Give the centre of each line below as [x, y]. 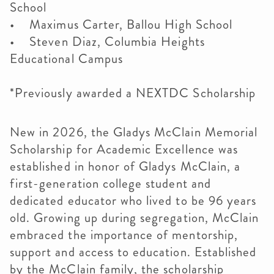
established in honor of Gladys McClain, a [125, 166]
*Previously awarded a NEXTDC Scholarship [135, 93]
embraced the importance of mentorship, [124, 235]
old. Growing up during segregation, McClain [135, 218]
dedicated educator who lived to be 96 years [133, 201]
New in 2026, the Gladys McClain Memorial [134, 132]
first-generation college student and [110, 183]
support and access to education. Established [133, 252]
